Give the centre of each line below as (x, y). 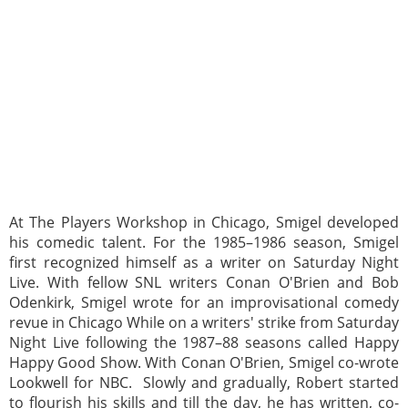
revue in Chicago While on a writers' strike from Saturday (204, 322)
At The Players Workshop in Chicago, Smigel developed (204, 222)
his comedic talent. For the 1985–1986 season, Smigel (204, 242)
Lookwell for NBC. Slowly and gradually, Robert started (204, 382)
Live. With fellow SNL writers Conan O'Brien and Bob (204, 282)
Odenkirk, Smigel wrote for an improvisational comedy (204, 302)
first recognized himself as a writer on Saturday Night (204, 262)
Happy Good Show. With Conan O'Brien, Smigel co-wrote (204, 362)
